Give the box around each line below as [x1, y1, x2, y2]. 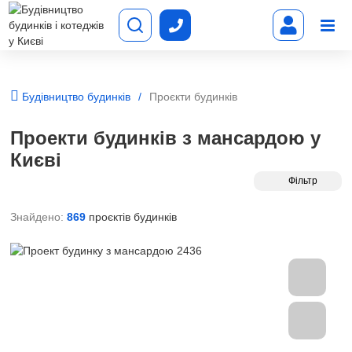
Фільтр [288, 175, 317, 186]
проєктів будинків [86, 211, 177, 223]
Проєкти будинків [149, 90, 237, 103]
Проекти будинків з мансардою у [10, 127, 321, 148]
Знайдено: [10, 211, 64, 223]
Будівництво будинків [19, 90, 130, 103]
